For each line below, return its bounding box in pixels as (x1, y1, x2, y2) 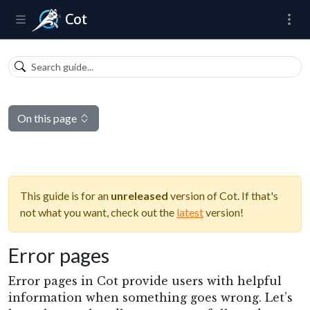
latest (176, 206, 203, 219)
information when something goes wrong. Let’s (8, 291, 293, 304)
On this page (17, 111, 79, 125)
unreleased (111, 189, 168, 202)
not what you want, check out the (20, 206, 176, 219)
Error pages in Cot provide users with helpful (8, 274, 282, 288)
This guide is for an (20, 189, 111, 202)
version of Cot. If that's (168, 189, 278, 202)
